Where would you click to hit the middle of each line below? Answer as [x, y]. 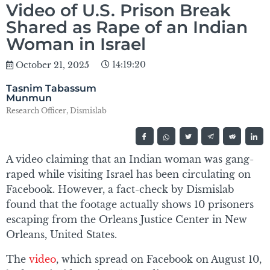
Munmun [29, 98]
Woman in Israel [76, 44]
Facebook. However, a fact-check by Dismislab [120, 190]
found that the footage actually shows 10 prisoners [130, 205]
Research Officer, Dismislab [56, 111]
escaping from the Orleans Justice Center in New [127, 220]
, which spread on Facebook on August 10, [159, 259]
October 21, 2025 [52, 65]
